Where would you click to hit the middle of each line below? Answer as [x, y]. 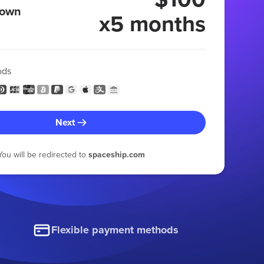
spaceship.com [116, 154]
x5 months [152, 23]
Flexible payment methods [115, 230]
